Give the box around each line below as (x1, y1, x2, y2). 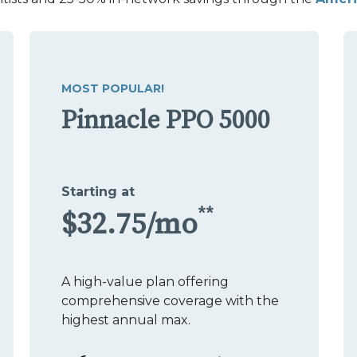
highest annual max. (61, 312, 190, 328)
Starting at (61, 183, 135, 199)
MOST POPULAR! (61, 80, 164, 96)
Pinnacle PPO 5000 (61, 104, 270, 137)
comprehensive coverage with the (61, 292, 279, 308)
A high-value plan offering (61, 273, 229, 289)
